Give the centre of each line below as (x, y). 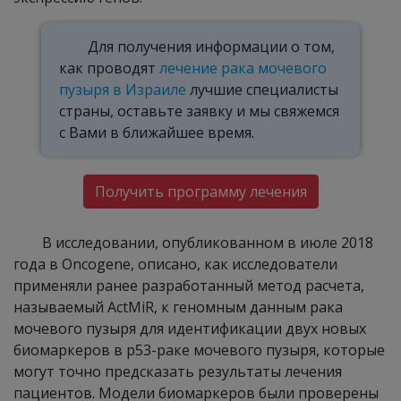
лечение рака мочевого (243, 68)
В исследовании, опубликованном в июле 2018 (208, 243)
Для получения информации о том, (212, 47)
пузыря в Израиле (123, 90)
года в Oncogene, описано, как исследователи (175, 264)
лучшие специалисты (263, 90)
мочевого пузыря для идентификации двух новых (190, 328)
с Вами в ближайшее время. (157, 132)
